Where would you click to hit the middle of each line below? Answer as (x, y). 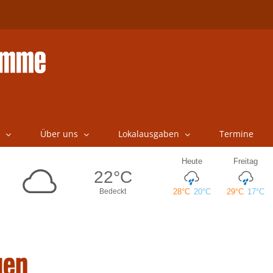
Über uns (59, 134)
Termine (236, 134)
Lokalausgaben (148, 134)
